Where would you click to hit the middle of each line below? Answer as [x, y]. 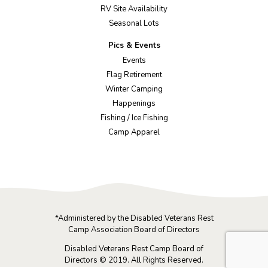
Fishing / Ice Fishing [134, 118]
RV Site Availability [134, 9]
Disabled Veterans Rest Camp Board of [134, 249]
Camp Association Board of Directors [134, 230]
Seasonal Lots [134, 24]
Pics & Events [134, 46]
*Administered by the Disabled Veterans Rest [134, 219]
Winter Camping [134, 89]
